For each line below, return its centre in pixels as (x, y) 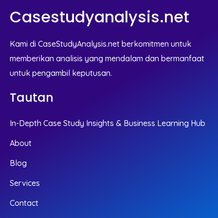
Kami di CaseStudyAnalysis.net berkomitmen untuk (100, 44)
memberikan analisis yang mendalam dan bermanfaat (107, 59)
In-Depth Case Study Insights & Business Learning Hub (108, 123)
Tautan (32, 98)
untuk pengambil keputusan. (61, 73)
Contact (24, 203)
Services (25, 183)
